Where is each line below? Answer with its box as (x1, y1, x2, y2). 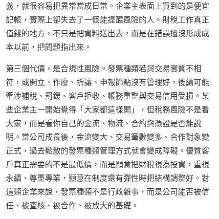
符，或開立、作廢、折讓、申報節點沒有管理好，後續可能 (6, 77, 209, 88)
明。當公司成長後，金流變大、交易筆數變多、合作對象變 (6, 131, 209, 143)
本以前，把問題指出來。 (6, 42, 92, 53)
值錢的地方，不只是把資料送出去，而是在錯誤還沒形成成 (6, 28, 209, 39)
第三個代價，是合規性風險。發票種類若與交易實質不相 (6, 63, 201, 74)
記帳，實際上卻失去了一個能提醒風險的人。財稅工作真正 (6, 14, 209, 25)
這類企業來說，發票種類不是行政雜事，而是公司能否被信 (6, 186, 209, 197)
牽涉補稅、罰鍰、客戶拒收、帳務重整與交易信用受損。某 (6, 90, 209, 102)
